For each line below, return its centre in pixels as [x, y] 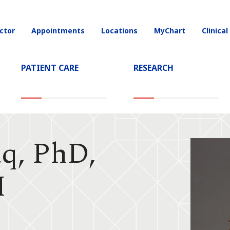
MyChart [170, 31]
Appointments [58, 31]
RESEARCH [153, 68]
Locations [119, 31]
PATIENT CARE [50, 68]
